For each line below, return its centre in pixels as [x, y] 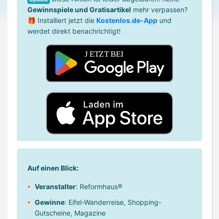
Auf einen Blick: [53, 168]
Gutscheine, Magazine [70, 213]
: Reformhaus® [99, 186]
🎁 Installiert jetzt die [62, 20]
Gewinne [50, 202]
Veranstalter [55, 186]
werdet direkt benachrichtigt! [74, 31]
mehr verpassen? [159, 10]
